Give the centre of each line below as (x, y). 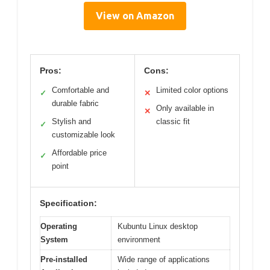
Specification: (68, 203)
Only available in (185, 108)
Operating (59, 226)
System (54, 239)
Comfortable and (80, 90)
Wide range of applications (164, 259)
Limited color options (192, 90)
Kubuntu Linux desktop (158, 226)
